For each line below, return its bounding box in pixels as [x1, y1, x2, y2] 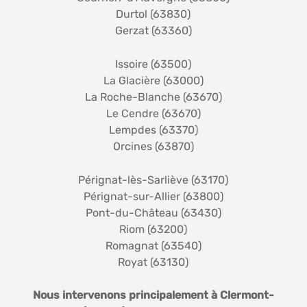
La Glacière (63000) [103, 73, 204, 87]
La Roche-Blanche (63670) [84, 90, 222, 103]
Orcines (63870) [112, 139, 194, 153]
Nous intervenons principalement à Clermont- [32, 288, 274, 302]
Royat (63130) [118, 255, 189, 269]
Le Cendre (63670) [106, 106, 201, 120]
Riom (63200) [119, 222, 188, 236]
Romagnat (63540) [105, 238, 201, 252]
